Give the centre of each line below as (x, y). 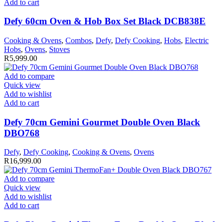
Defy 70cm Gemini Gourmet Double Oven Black (102, 122)
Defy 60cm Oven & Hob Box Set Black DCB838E (105, 21)
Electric (197, 40)
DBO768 (22, 133)
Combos (79, 40)
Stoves (59, 49)
